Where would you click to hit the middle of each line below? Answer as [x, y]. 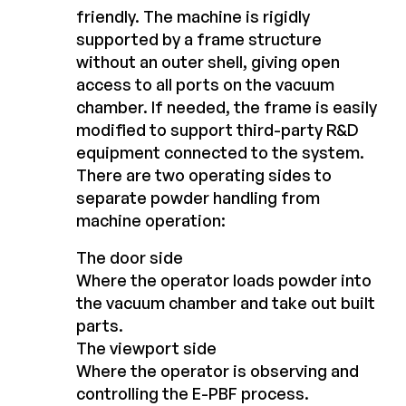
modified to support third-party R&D [217, 130]
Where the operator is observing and [217, 371]
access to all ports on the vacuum [205, 85]
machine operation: [151, 221]
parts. [100, 326]
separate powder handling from [198, 198]
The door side [130, 258]
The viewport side [146, 348]
